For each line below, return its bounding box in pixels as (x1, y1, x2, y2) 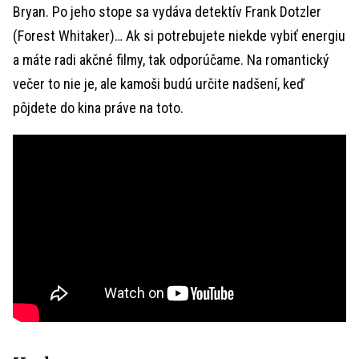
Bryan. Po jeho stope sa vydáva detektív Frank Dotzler (13, 3, 321, 20)
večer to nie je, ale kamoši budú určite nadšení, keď (13, 75, 305, 92)
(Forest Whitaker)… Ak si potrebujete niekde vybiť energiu (13, 27, 345, 44)
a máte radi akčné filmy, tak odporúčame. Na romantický (13, 51, 329, 68)
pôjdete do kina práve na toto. (13, 99, 184, 116)
